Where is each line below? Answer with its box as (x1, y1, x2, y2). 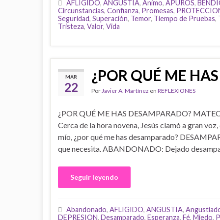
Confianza (107, 6, 138, 15)
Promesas (141, 6, 173, 15)
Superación (92, 14, 128, 23)
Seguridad (58, 14, 89, 23)
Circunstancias (58, 6, 104, 15)
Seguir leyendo (70, 173, 118, 181)
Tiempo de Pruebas (154, 14, 215, 23)
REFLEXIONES (158, 87, 195, 94)
